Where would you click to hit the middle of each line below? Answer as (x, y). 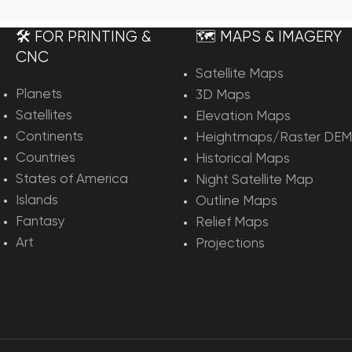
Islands (37, 201)
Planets (39, 95)
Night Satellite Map (255, 181)
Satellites (44, 116)
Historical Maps (243, 159)
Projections (230, 244)
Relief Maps (232, 223)
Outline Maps (236, 202)
